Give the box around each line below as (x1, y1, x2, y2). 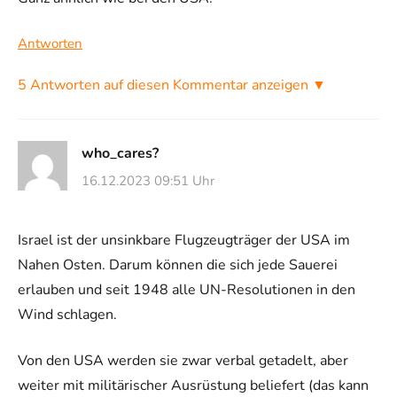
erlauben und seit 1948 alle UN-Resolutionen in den (18, 280, 355, 300)
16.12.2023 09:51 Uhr (82, 172, 214, 191)
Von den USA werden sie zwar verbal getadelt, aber (18, 351, 348, 371)
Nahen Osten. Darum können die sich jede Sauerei (18, 255, 338, 276)
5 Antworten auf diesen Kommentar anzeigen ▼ (18, 74, 326, 95)
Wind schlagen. (18, 305, 117, 325)
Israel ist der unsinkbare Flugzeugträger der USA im (18, 230, 350, 251)
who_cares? (82, 143, 159, 163)
